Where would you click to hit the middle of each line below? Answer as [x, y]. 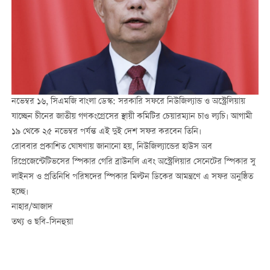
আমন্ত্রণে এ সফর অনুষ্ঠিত [214, 177]
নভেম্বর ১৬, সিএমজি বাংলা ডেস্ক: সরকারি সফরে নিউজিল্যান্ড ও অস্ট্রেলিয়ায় [128, 102]
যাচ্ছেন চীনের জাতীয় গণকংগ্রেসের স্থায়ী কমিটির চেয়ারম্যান [104, 117]
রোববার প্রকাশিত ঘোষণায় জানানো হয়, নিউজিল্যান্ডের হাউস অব [111, 147]
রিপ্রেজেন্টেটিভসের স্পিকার [55, 162]
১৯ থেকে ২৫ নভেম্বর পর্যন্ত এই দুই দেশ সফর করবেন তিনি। [106, 132]
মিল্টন [140, 177]
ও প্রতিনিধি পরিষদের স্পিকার [82, 177]
